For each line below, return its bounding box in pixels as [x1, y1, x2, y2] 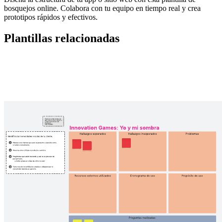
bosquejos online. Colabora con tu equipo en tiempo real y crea [4, 3, 201, 12]
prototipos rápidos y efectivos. [4, 12, 98, 21]
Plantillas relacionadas [4, 31, 119, 45]
